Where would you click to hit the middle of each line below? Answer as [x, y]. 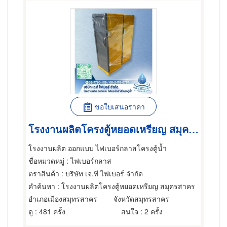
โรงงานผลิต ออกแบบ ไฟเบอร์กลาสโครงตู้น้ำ [98, 148]
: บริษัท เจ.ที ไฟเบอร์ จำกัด [101, 173]
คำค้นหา [42, 186]
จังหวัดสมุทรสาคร [141, 199]
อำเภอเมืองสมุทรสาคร [63, 199]
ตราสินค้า [44, 173]
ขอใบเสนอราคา [120, 106]
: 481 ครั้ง [49, 211]
